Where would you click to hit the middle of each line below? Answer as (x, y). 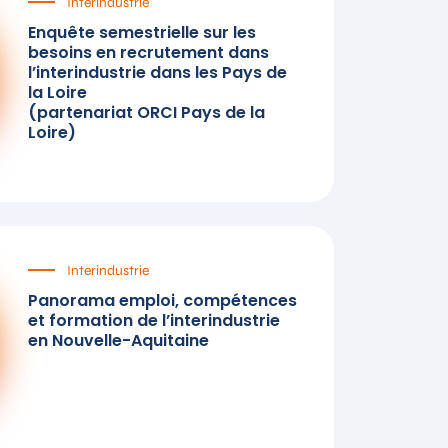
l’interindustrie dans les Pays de (157, 72)
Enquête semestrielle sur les (142, 32)
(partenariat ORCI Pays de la (146, 112)
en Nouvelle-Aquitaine (118, 340)
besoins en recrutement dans (148, 52)
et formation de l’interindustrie (154, 320)
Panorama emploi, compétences (162, 300)
